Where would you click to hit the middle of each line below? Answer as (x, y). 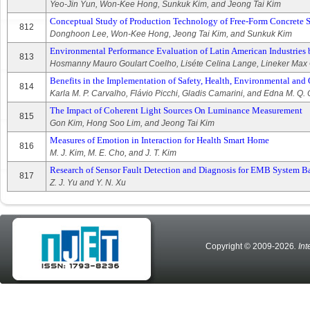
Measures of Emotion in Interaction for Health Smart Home (159, 140)
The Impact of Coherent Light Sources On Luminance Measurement (176, 110)
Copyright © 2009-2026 (250, 246)
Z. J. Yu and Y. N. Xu (88, 183)
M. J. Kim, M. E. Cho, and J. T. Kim (113, 153)
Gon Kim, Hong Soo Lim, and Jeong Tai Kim (132, 123)
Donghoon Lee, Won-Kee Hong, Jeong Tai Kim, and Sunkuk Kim (171, 34)
